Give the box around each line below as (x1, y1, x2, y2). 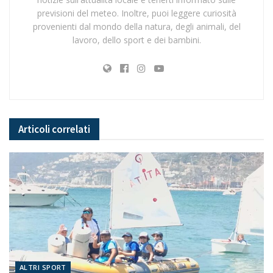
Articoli (18, 122, 52, 136)
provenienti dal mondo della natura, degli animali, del (32, 20, 241, 32)
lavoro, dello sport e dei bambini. (72, 34, 201, 46)
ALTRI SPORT (19, 262, 66, 272)
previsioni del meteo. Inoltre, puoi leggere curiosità (37, 7, 236, 19)
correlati (52, 122, 90, 136)
